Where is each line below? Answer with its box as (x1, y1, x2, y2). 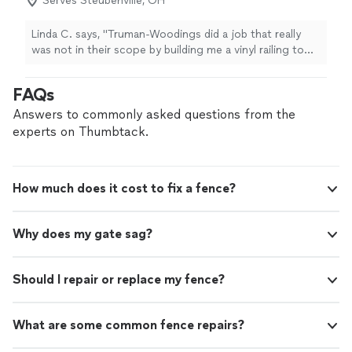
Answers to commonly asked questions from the (13, 107, 295, 123)
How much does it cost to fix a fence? (13, 181, 236, 196)
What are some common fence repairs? (13, 317, 244, 333)
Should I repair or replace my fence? (13, 272, 225, 288)
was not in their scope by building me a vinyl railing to (31, 43, 304, 57)
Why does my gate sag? (13, 226, 152, 242)
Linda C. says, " (31, 27, 108, 42)
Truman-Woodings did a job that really (108, 27, 302, 42)
